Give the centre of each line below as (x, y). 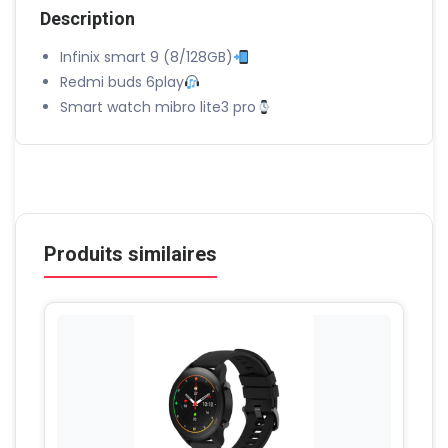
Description (87, 19)
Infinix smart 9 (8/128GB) (146, 57)
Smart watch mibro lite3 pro (158, 107)
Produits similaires (130, 254)
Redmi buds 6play (122, 82)
